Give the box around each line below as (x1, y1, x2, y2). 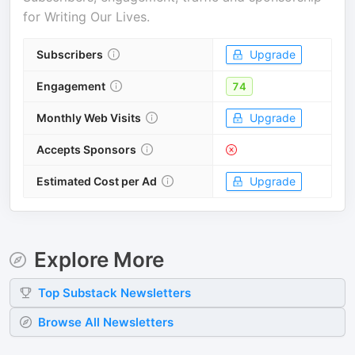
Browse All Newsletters (38, 315, 174, 330)
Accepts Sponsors (36, 143, 136, 156)
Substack (63, 285, 117, 300)
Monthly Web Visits (36, 111, 141, 124)
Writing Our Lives (44, 9, 147, 25)
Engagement (36, 79, 105, 93)
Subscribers (36, 48, 103, 61)
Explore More (33, 247, 164, 272)
